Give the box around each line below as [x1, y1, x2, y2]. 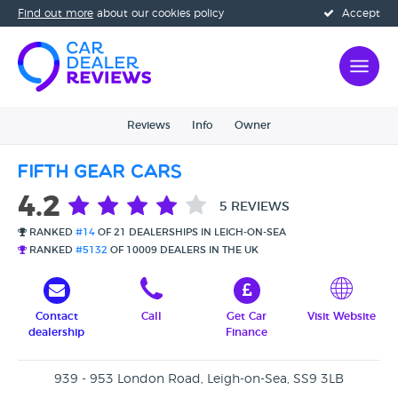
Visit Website [307, 311, 376, 322]
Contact [35, 311, 78, 322]
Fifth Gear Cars [18, 163, 182, 182]
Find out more [18, 8, 93, 19]
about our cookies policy [93, 8, 224, 19]
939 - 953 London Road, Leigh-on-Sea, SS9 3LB [54, 373, 344, 386]
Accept [338, 8, 380, 19]
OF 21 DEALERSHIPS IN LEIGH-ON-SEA [95, 227, 286, 237]
